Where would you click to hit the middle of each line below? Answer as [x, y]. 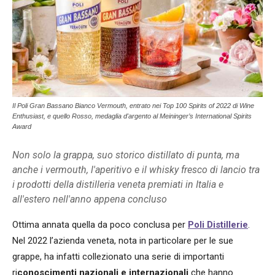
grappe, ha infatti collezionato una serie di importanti [118, 256]
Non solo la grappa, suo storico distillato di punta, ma [126, 155]
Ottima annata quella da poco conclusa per [100, 224]
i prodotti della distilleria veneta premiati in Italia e [118, 184]
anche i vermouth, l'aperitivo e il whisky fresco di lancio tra [136, 169]
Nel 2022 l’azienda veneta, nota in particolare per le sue [123, 240]
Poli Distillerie [218, 224]
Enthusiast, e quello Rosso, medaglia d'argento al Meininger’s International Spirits [132, 116]
